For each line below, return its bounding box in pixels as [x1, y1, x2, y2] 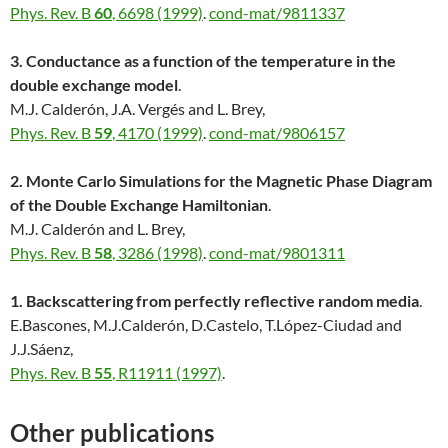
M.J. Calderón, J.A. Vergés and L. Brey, [10, 99, 265, 119]
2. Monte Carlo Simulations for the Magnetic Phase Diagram [10, 171, 432, 191]
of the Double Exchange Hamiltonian [10, 195, 268, 215]
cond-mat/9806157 [209, 123, 345, 143]
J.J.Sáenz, [10, 339, 73, 359]
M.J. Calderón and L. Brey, [10, 219, 185, 239]
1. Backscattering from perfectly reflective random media [10, 291, 419, 311]
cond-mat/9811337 [209, 3, 345, 23]
